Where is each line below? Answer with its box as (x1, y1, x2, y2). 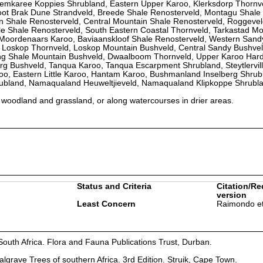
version (216, 190, 247, 200)
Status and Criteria (76, 181, 151, 191)
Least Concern (76, 199, 136, 208)
